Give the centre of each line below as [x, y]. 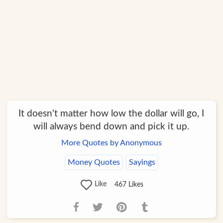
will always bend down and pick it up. [111, 127]
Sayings [142, 162]
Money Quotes [94, 162]
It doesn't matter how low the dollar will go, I [111, 114]
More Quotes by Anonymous [111, 143]
